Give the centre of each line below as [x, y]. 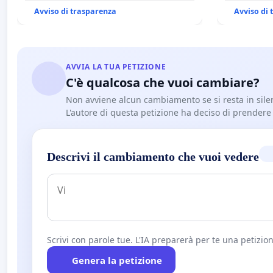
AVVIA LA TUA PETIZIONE [116, 66]
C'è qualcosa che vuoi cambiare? [163, 82]
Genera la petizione [117, 260]
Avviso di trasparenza [75, 11]
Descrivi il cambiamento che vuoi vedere [153, 156]
